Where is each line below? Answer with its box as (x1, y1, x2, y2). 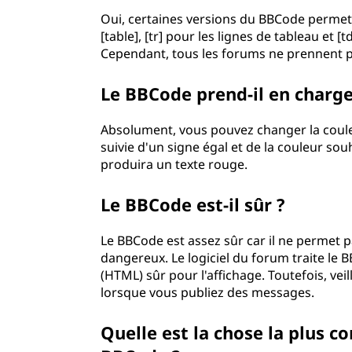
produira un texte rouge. (101, 156, 248, 173)
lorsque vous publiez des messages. (101, 284, 315, 301)
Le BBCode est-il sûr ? (101, 192, 286, 216)
